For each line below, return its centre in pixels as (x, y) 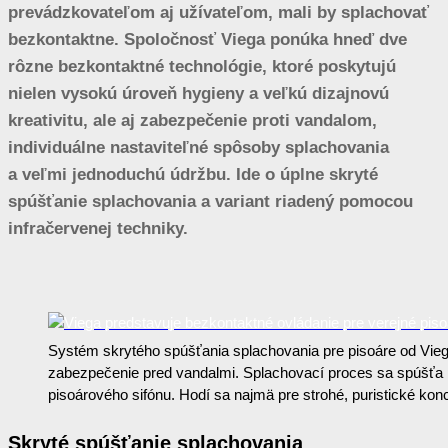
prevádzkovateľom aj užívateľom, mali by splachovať (218, 12)
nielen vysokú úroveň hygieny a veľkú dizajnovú (198, 93)
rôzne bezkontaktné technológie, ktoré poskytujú (202, 66)
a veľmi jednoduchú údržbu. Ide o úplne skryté (193, 174)
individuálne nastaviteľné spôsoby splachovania (198, 147)
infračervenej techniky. (98, 228)
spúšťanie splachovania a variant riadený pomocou (210, 201)
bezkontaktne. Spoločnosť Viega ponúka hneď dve (207, 39)
